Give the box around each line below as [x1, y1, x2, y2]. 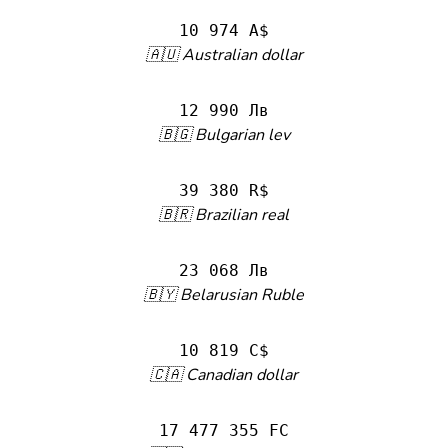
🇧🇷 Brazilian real [159, 204, 289, 226]
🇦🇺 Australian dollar [145, 44, 303, 66]
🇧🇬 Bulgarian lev [158, 124, 290, 146]
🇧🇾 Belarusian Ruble [144, 284, 304, 306]
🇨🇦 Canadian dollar [150, 364, 298, 386]
